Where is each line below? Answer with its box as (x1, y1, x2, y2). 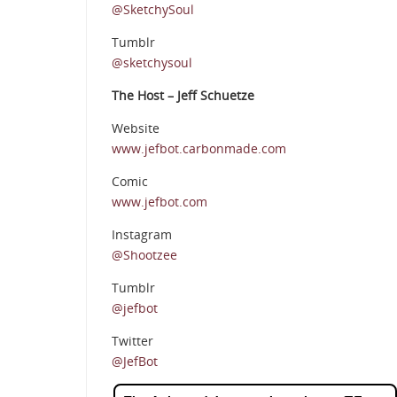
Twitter (112, 332, 153, 350)
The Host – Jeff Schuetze (112, 87, 254, 105)
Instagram (112, 226, 172, 244)
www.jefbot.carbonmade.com (112, 140, 286, 158)
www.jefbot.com (112, 193, 207, 211)
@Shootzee (112, 246, 177, 264)
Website (112, 120, 160, 137)
